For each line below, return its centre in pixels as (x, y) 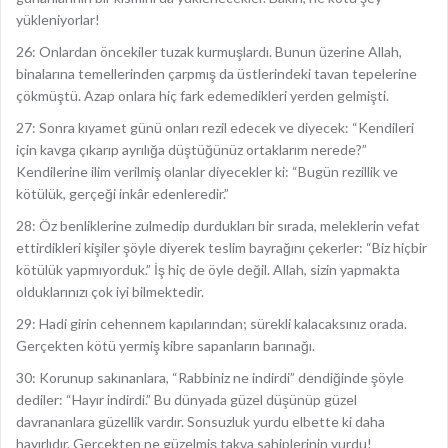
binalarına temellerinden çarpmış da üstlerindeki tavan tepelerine (216, 73)
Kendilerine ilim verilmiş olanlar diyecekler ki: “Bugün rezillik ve (207, 171)
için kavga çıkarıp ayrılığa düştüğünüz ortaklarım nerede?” (191, 149)
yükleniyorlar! (58, 19)
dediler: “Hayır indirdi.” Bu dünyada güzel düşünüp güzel (186, 399)
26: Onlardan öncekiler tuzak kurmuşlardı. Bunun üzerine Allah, (209, 51)
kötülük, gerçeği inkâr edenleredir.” (122, 193)
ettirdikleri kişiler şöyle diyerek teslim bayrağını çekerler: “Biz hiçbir (221, 247)
